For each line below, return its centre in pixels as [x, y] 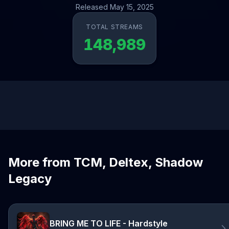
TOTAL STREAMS [114, 27]
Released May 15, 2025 [114, 7]
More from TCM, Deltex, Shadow [106, 162]
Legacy [30, 179]
